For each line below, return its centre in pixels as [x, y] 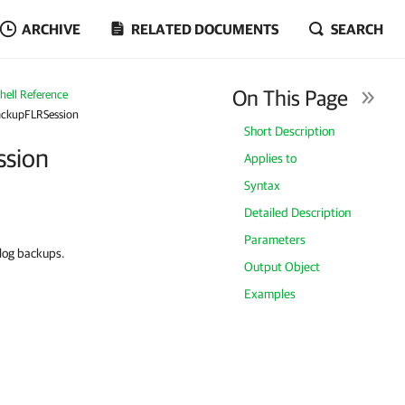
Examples [270, 294]
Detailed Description [298, 212]
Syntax [263, 185]
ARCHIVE [51, 29]
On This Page [291, 98]
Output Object [283, 267]
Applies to [271, 158]
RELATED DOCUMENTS [205, 29]
